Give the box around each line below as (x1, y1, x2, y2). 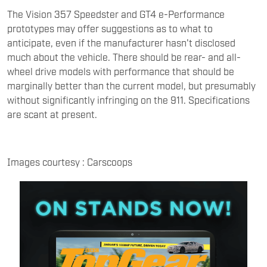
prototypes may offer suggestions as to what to (7, 22, 213, 35)
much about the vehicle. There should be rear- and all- (7, 51, 241, 63)
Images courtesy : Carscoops (7, 156, 132, 168)
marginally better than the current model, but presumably (7, 79, 256, 92)
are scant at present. (7, 108, 97, 120)
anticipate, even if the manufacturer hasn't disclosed (7, 36, 235, 49)
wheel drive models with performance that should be (7, 65, 234, 77)
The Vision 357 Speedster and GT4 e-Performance (7, 8, 225, 20)
